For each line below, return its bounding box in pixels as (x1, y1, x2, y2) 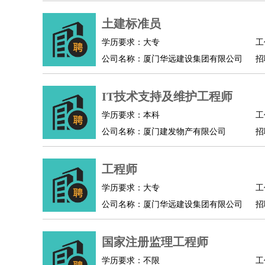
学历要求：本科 (102, 111, 160, 119)
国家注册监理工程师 (102, 235, 208, 248)
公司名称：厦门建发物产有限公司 (102, 127, 226, 136)
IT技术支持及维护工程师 (102, 90, 232, 103)
